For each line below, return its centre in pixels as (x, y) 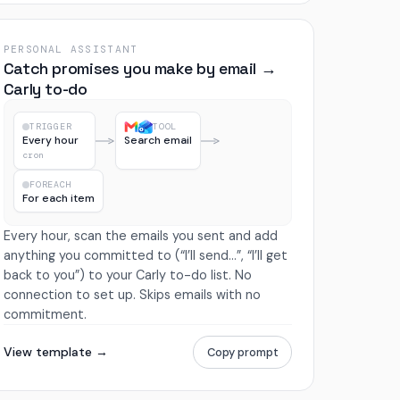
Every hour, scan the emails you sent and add (140, 235)
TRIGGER (51, 127)
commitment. (45, 314)
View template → (55, 352)
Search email (158, 141)
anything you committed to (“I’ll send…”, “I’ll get (145, 255)
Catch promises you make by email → (140, 68)
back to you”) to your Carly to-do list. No (127, 275)
